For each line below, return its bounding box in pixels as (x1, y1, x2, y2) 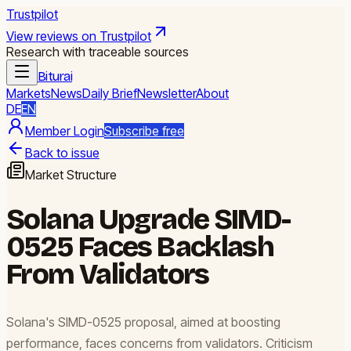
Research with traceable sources (6, 44, 189, 60)
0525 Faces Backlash (6, 230, 274, 264)
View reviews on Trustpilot (6, 28, 151, 44)
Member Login (25, 123, 104, 139)
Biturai (38, 69, 72, 84)
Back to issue (25, 145, 100, 161)
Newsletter (137, 85, 196, 101)
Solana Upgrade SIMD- (6, 202, 291, 237)
